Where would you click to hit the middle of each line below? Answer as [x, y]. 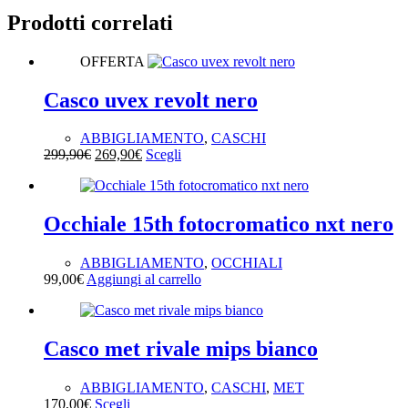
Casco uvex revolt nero [151, 100]
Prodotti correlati [90, 22]
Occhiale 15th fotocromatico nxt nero [219, 224]
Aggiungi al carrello [144, 280]
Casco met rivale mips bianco [181, 349]
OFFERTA [112, 61]
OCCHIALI [247, 263]
